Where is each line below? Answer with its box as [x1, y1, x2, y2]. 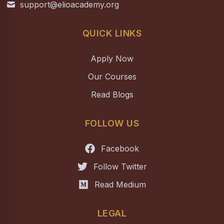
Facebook [101, 143, 139, 153]
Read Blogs [90, 89, 133, 99]
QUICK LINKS [82, 28, 141, 38]
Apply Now [90, 53, 133, 63]
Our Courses [87, 71, 136, 81]
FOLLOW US [84, 118, 139, 128]
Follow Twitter [93, 161, 147, 171]
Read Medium [94, 179, 146, 189]
